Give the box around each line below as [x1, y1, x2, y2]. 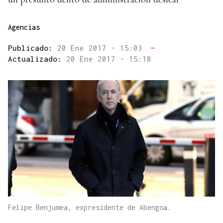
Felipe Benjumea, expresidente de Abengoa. [8, 203, 171, 212]
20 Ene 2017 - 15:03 [57, 43, 147, 53]
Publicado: [8, 43, 57, 53]
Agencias [8, 23, 40, 32]
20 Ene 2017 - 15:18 [66, 54, 151, 64]
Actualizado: [8, 54, 66, 64]
